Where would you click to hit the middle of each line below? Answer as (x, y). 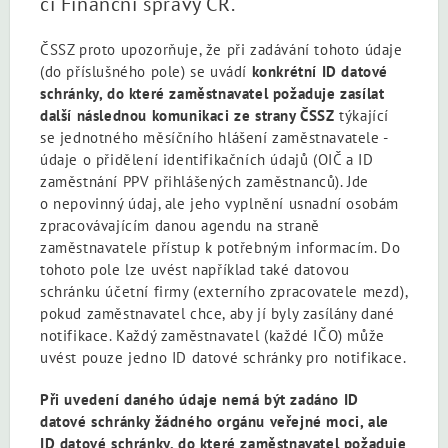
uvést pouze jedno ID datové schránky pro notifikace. (223, 357)
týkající (362, 115)
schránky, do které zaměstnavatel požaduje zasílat (212, 93)
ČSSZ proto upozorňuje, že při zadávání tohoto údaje (221, 49)
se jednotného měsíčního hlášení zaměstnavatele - (214, 137)
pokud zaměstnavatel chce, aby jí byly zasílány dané (217, 313)
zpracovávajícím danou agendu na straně (180, 225)
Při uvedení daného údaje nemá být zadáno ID (199, 399)
